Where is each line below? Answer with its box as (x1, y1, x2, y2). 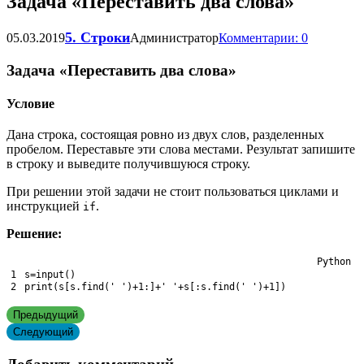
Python (317, 255, 351, 267)
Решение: (6, 226, 62, 240)
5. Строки (65, 28, 130, 45)
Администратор (130, 30, 219, 45)
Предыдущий (13, 308, 78, 321)
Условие (6, 97, 54, 111)
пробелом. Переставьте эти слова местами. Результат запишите (6, 141, 355, 156)
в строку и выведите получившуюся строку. (6, 156, 250, 171)
